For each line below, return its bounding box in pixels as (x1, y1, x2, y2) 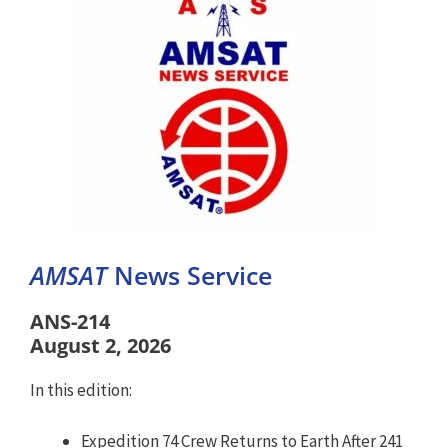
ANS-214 (30, 308, 110, 335)
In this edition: (30, 379, 132, 401)
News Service (114, 258, 272, 292)
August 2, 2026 (30, 332, 171, 359)
